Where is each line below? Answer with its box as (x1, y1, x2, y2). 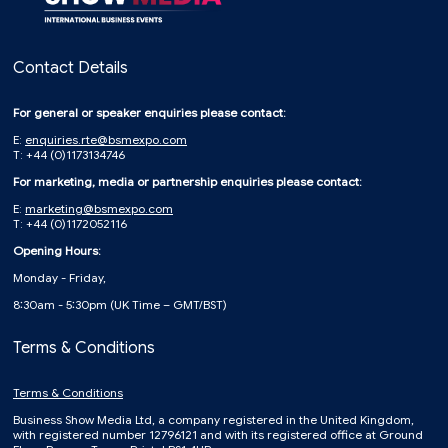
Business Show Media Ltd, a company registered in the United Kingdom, (13, 411, 414, 427)
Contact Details (13, 57, 128, 78)
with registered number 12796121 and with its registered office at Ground (13, 426, 423, 442)
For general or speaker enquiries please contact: (13, 104, 286, 120)
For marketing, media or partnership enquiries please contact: (13, 173, 362, 189)
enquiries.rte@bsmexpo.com (25, 131, 187, 147)
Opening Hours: (13, 242, 101, 258)
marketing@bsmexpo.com (25, 200, 173, 216)
